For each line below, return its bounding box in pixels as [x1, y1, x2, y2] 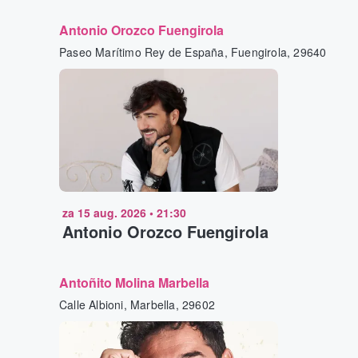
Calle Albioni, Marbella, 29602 [59, 296, 215, 313]
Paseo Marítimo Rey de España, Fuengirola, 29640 [59, 44, 327, 61]
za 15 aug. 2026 [62, 205, 146, 221]
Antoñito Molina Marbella [59, 273, 209, 292]
